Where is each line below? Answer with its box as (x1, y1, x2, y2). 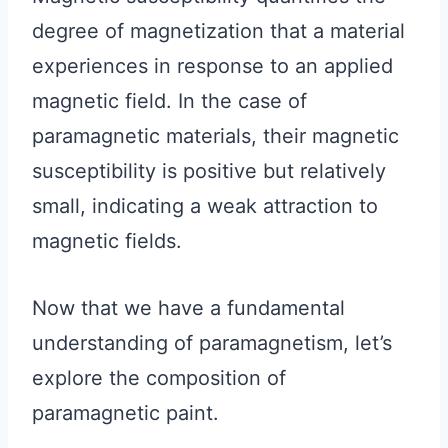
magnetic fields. (32, 228, 182, 253)
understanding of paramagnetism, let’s (32, 330, 392, 355)
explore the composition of (32, 365, 286, 390)
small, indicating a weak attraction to (32, 193, 378, 218)
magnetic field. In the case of (32, 88, 307, 113)
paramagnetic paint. (32, 400, 219, 425)
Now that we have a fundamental (32, 295, 345, 320)
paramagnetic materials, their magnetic (32, 123, 399, 148)
